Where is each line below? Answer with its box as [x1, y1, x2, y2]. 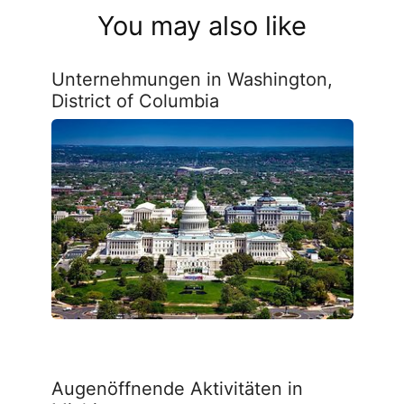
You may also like [97, 10, 307, 42]
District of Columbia [50, 90, 219, 113]
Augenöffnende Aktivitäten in [50, 378, 303, 400]
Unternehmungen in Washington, [50, 69, 333, 91]
